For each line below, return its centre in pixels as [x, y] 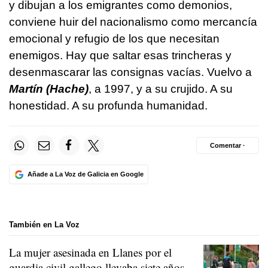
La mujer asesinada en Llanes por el [90, 252]
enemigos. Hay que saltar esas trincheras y [120, 56]
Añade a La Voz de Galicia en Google [85, 174]
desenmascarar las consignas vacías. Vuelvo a [130, 72]
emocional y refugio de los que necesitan [114, 39]
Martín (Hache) [49, 89]
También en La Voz [44, 225]
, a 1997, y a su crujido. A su [161, 89]
